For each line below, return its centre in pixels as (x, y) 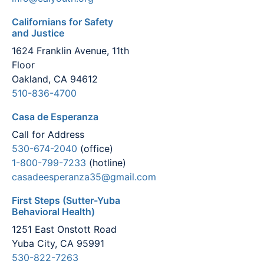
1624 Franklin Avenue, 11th (70, 51)
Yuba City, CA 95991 (58, 244)
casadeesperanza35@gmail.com (84, 177)
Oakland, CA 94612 (55, 79)
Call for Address (48, 135)
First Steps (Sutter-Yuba (66, 201)
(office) (95, 149)
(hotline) (108, 163)
